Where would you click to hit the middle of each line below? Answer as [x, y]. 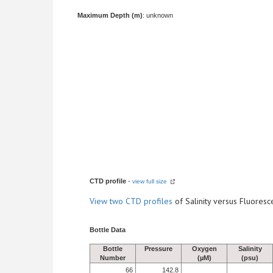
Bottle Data [108, 230]
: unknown [158, 15]
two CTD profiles [141, 201]
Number [113, 258]
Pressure [158, 249]
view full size [150, 181]
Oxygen [204, 249]
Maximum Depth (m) [110, 15]
